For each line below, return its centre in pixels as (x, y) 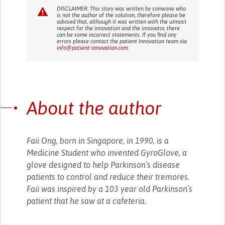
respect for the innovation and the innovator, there (119, 28)
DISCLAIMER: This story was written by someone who (122, 8)
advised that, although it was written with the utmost (122, 21)
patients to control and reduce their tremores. (108, 177)
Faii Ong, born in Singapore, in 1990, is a (98, 140)
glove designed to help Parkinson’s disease (103, 164)
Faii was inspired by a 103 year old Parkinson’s (110, 189)
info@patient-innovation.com (93, 47)
